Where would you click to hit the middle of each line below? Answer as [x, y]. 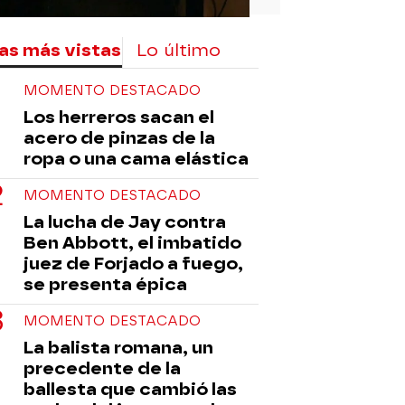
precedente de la [102, 368]
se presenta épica [105, 284]
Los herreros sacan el [119, 117]
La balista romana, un [118, 347]
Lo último [179, 50]
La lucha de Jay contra [125, 221]
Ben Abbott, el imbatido [132, 242]
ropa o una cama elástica [136, 158]
